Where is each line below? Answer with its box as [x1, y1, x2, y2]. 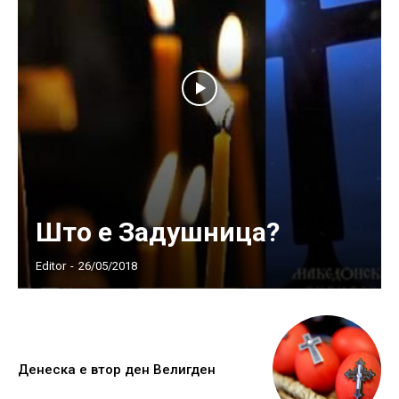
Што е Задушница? [36, 216, 280, 248]
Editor [36, 258, 66, 273]
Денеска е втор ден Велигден [18, 362, 216, 379]
